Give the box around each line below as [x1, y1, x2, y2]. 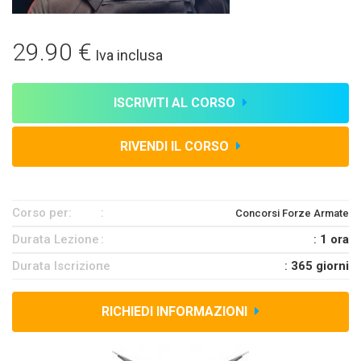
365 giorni [291, 259, 349, 273]
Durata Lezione [12, 232, 99, 247]
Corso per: [12, 205, 72, 220]
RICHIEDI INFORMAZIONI [102, 304, 251, 319]
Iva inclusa [92, 47, 163, 64]
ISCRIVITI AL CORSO [114, 95, 239, 110]
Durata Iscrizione [12, 259, 110, 273]
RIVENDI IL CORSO [120, 139, 232, 154]
